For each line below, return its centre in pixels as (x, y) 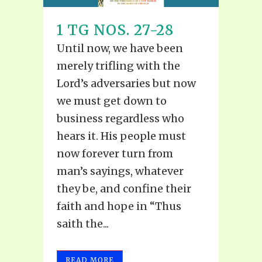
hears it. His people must (121, 136)
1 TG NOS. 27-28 (115, 30)
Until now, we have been (120, 49)
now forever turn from (115, 154)
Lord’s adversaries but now (126, 84)
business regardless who (120, 119)
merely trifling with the (118, 66)
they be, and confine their (124, 189)
